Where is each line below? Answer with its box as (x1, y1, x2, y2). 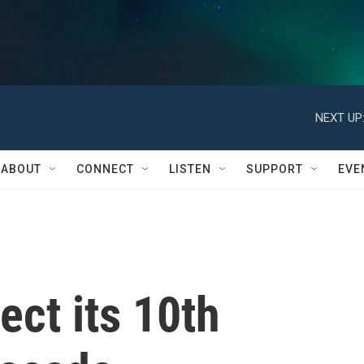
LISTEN (169, 162, 211, 175)
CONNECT (76, 162, 134, 175)
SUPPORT (246, 162, 303, 175)
